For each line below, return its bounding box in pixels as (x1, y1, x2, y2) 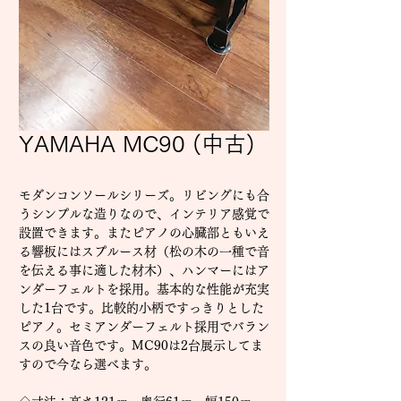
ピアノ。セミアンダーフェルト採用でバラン (19, 320, 269, 333)
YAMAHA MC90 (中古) (19, 132, 255, 155)
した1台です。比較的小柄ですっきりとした (19, 302, 264, 314)
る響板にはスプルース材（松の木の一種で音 (19, 245, 269, 258)
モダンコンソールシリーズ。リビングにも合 (19, 189, 269, 201)
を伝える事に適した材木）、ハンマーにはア (19, 264, 269, 277)
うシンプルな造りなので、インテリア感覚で (19, 208, 269, 220)
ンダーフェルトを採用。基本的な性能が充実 (19, 283, 269, 295)
